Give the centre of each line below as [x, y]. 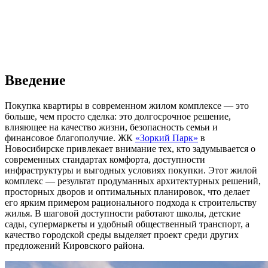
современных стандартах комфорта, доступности [105, 159]
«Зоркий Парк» [167, 138]
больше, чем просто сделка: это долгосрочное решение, [118, 116]
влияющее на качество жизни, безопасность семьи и [111, 127]
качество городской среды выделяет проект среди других [122, 234]
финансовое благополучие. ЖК [70, 138]
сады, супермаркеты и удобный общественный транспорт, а [127, 224]
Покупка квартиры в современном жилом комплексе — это [127, 105]
